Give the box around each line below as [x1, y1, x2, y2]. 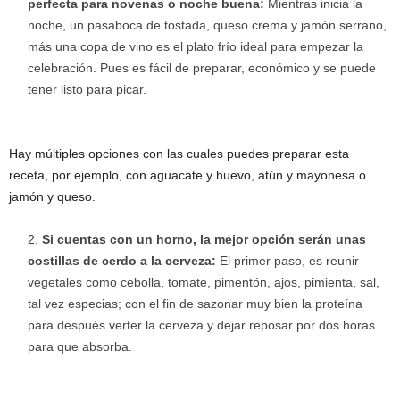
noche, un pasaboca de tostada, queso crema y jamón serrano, [28, 17, 387, 32]
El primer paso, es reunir [220, 253, 359, 268]
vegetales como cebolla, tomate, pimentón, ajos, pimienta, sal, [28, 274, 379, 289]
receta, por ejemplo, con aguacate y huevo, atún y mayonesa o [9, 167, 366, 182]
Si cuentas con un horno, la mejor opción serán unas [42, 231, 366, 246]
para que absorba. [28, 338, 132, 354]
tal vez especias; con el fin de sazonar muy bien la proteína [28, 296, 362, 311]
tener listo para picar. [28, 81, 146, 96]
